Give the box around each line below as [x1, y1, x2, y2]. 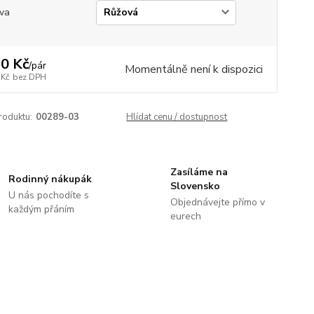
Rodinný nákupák [8, 172, 93, 186]
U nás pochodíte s [8, 189, 90, 202]
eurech [170, 210, 201, 223]
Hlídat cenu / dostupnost [126, 111, 228, 123]
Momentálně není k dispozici [124, 62, 263, 77]
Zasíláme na [170, 165, 228, 179]
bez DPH [12, 71, 46, 83]
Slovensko [170, 179, 220, 193]
